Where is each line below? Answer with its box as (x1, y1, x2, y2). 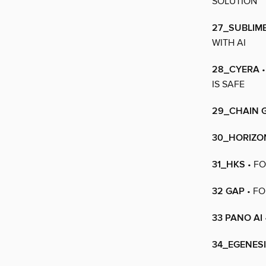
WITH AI (212, 37, 246, 49)
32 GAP (212, 185, 245, 198)
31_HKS (212, 159, 245, 172)
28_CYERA (212, 64, 259, 77)
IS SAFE (212, 78, 245, 91)
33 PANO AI (212, 212, 262, 225)
